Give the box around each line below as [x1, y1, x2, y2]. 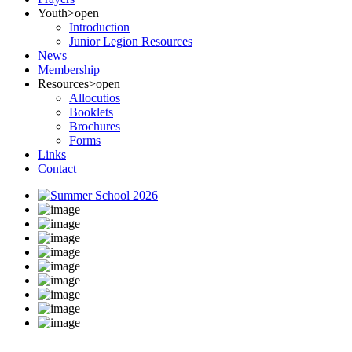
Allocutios [69, 91, 120, 104]
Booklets [69, 105, 113, 119]
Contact [38, 162, 76, 175]
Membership [38, 63, 100, 76]
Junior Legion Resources [69, 35, 192, 48]
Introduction [69, 20, 130, 34]
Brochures [69, 119, 120, 133]
